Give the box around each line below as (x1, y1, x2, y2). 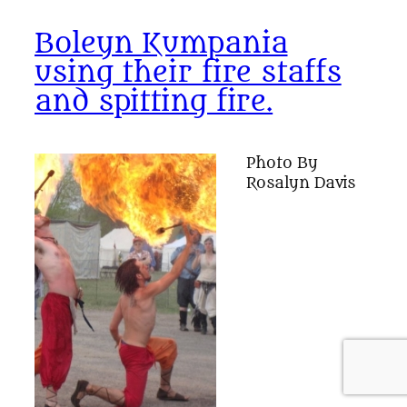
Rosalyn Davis (245, 173, 356, 193)
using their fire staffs (35, 56, 342, 89)
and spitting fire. (35, 85, 273, 118)
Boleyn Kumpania (35, 27, 288, 60)
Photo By (245, 153, 318, 173)
